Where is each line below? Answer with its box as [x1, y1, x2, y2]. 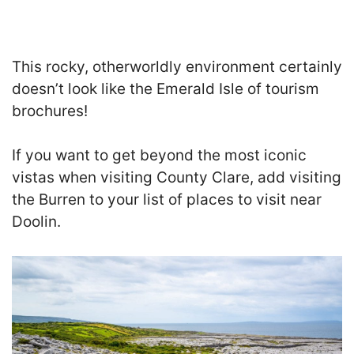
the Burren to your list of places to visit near [12, 190, 322, 209]
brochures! [12, 101, 88, 120]
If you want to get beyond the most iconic [12, 146, 307, 165]
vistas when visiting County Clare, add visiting [12, 168, 341, 187]
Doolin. [12, 213, 61, 232]
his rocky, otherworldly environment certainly [21, 57, 342, 76]
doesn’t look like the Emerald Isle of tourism [12, 79, 319, 98]
